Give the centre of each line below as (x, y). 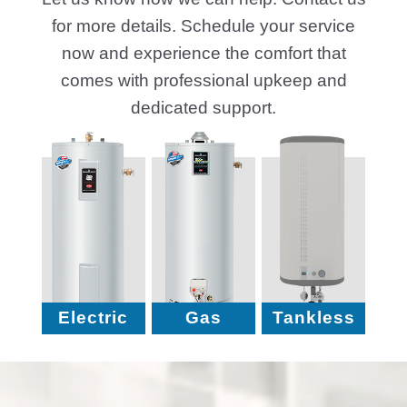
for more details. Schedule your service (203, 25)
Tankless (313, 318)
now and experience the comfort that (203, 53)
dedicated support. (203, 107)
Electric (94, 318)
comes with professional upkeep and (203, 80)
